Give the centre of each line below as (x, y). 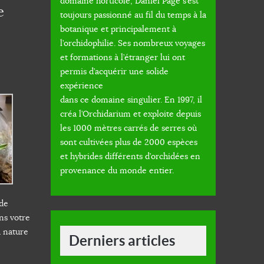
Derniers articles (122, 241)
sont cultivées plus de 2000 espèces (129, 142)
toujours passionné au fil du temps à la (133, 15)
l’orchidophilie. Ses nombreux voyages (133, 43)
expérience (82, 86)
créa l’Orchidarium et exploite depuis (131, 114)
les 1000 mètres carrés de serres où (128, 128)
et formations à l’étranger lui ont (123, 57)
